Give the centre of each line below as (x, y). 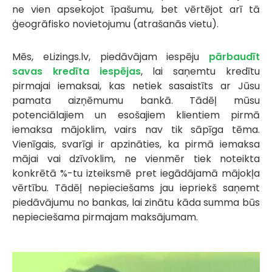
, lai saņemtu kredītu (200, 71)
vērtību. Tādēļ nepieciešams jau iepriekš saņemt (136, 188)
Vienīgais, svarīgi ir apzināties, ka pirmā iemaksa (136, 144)
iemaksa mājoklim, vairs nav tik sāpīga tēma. (136, 129)
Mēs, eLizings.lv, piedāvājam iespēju (110, 56)
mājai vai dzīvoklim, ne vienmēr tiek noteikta (136, 158)
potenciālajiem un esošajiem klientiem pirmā (136, 115)
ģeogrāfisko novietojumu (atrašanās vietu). (115, 24)
